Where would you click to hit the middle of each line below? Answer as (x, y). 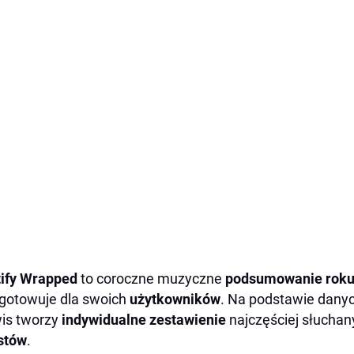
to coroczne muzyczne (153, 279)
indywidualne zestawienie (145, 320)
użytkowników (175, 299)
